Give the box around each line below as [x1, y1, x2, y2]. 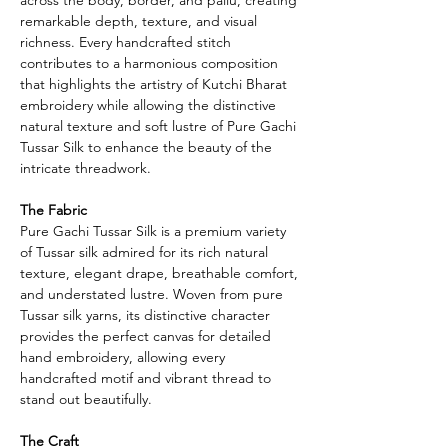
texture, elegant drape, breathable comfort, [20, 263, 298, 282]
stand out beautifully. [20, 389, 152, 408]
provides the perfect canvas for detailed [20, 326, 271, 345]
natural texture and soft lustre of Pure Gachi [20, 116, 296, 135]
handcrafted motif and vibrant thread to [20, 368, 271, 387]
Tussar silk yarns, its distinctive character [20, 305, 270, 324]
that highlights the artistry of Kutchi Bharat [20, 74, 287, 93]
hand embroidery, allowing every [20, 347, 225, 366]
